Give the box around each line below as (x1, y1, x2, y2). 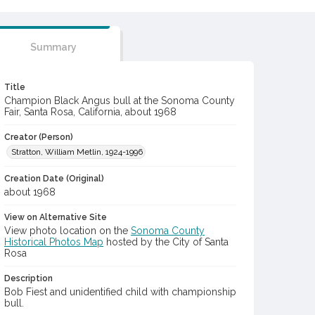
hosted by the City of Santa (103, 236, 229, 247)
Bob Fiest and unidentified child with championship (4, 286, 236, 297)
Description (4, 274, 53, 283)
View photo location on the (4, 225, 131, 236)
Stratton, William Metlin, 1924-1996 (11, 147, 143, 157)
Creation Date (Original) (4, 174, 104, 184)
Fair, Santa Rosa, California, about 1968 (4, 106, 176, 117)
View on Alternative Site (4, 212, 107, 222)
